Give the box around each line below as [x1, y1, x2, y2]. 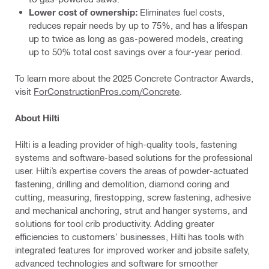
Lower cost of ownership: [29, 6, 138, 17]
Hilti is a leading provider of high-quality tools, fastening [15, 138, 237, 150]
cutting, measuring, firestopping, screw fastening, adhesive [15, 191, 251, 202]
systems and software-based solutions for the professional [15, 151, 252, 163]
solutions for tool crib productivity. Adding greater [15, 217, 214, 229]
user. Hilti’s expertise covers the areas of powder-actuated [15, 165, 249, 176]
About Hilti [15, 112, 59, 123]
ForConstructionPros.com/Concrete [34, 85, 180, 97]
